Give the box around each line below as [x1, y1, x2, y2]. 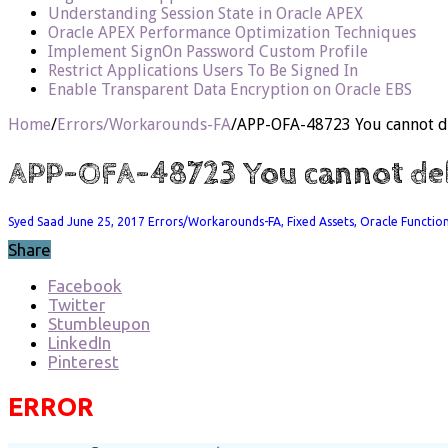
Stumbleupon [48, 313, 150, 333]
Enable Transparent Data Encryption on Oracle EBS [48, 79, 412, 99]
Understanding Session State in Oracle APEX [48, 3, 363, 23]
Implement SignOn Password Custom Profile [48, 41, 368, 61]
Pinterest [48, 351, 119, 371]
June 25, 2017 [67, 214, 145, 228]
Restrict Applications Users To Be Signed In [48, 60, 358, 80]
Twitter [48, 294, 105, 314]
